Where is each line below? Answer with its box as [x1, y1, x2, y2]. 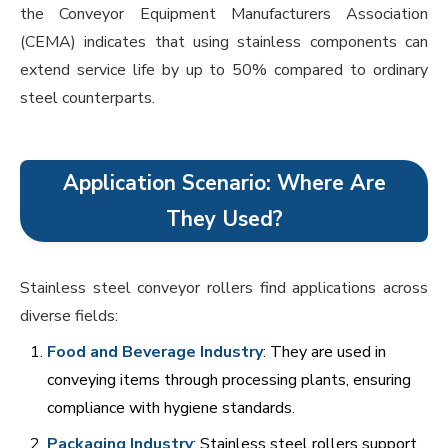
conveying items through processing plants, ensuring [47, 369, 411, 392]
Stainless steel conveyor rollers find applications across [20, 277, 428, 300]
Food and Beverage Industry [47, 341, 263, 364]
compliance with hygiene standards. [47, 397, 295, 420]
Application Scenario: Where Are [62, 169, 386, 198]
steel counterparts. [20, 87, 155, 110]
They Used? [165, 205, 283, 234]
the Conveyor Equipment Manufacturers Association [20, 3, 428, 26]
